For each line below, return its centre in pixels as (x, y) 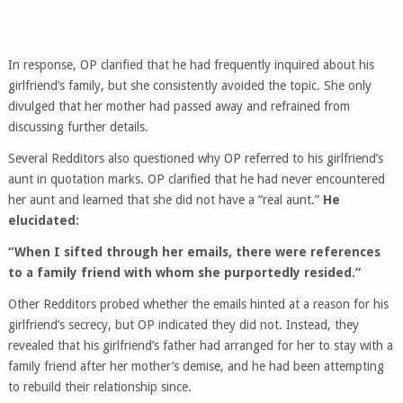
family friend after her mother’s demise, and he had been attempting (196, 366)
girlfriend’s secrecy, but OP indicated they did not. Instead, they (183, 325)
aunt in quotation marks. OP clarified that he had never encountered (196, 179)
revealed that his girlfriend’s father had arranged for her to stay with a (200, 345)
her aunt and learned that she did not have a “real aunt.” (165, 200)
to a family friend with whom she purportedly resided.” (184, 273)
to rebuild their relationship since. (99, 387)
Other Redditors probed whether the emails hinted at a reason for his (198, 304)
